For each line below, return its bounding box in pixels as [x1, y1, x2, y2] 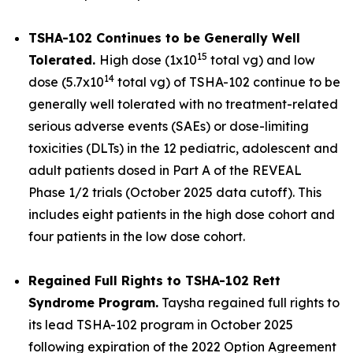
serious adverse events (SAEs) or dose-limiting [28, 117, 309, 134]
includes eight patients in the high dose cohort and [28, 206, 335, 222]
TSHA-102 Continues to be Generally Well [28, 29, 300, 46]
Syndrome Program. [28, 294, 158, 310]
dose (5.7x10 [28, 73, 104, 90]
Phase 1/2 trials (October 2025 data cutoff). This [28, 184, 321, 200]
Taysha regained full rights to [158, 294, 340, 310]
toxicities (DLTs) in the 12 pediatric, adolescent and [28, 139, 338, 156]
